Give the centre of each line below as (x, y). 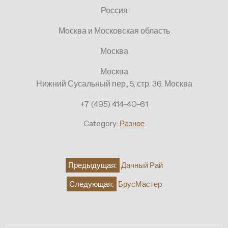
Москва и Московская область (114, 30)
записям (32, 190)
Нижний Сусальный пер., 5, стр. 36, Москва (114, 83)
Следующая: (91, 184)
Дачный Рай (142, 165)
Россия (114, 10)
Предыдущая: (92, 165)
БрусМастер (140, 184)
